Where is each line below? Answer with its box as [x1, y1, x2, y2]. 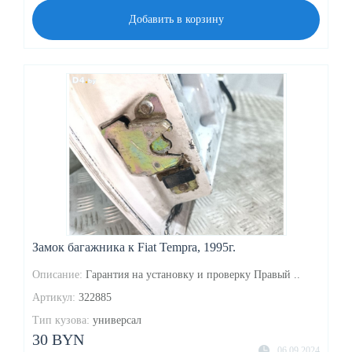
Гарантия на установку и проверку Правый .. [86, 269, 300, 280]
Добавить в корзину [128, 13, 224, 26]
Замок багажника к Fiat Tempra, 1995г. [32, 240, 236, 254]
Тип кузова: [32, 314, 90, 326]
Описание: [32, 269, 82, 280]
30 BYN [32, 331, 84, 348]
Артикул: [32, 291, 75, 303]
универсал [93, 314, 141, 326]
